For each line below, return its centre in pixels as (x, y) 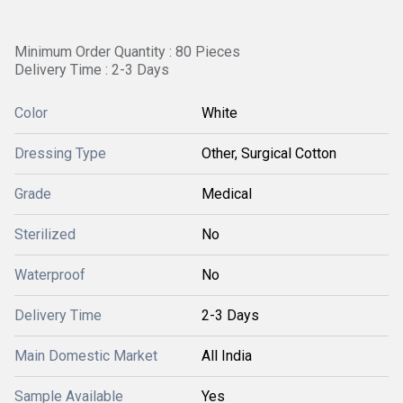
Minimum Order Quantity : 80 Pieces (127, 52)
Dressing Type (60, 153)
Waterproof (50, 275)
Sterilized (45, 234)
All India (227, 356)
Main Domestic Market (86, 356)
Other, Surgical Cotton (269, 153)
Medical (227, 194)
